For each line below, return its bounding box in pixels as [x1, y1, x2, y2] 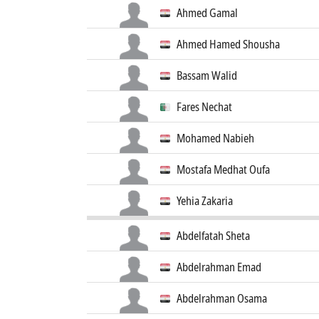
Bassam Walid [177, 68, 237, 83]
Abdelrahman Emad [177, 259, 261, 275]
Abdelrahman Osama [177, 291, 267, 306]
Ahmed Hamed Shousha [177, 36, 280, 52]
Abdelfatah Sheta [177, 228, 250, 244]
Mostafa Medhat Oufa [177, 162, 270, 177]
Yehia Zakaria [177, 193, 233, 209]
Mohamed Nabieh [177, 130, 254, 146]
